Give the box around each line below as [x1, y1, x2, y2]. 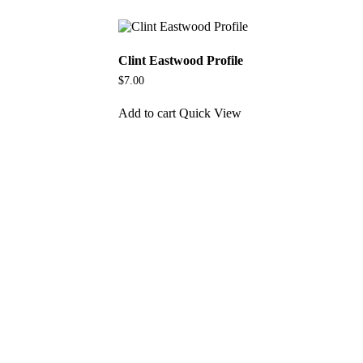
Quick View [179, 105, 242, 120]
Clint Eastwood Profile [118, 53, 244, 68]
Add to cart [118, 105, 177, 120]
